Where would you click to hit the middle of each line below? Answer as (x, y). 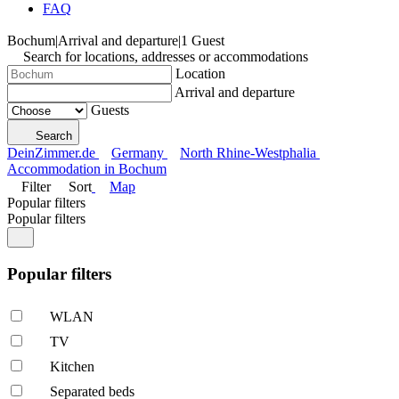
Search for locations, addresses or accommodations (166, 57)
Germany (138, 153)
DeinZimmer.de (51, 153)
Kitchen (72, 367)
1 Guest (203, 41)
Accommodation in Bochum (87, 169)
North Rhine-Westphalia (248, 153)
